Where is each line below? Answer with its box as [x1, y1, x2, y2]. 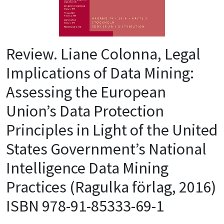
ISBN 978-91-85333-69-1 [6, 195, 164, 216]
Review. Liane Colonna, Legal [6, 43, 200, 64]
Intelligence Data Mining [6, 157, 168, 178]
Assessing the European [6, 81, 166, 102]
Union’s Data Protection [6, 100, 164, 121]
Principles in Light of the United [6, 119, 217, 140]
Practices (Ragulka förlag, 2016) [6, 176, 216, 197]
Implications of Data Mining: [6, 62, 194, 83]
